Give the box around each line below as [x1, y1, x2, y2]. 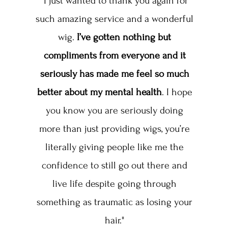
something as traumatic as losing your [37, 196, 193, 208]
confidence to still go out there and [42, 160, 188, 172]
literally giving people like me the [45, 141, 184, 153]
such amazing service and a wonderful [36, 13, 194, 25]
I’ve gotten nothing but [77, 32, 172, 43]
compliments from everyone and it [43, 50, 186, 62]
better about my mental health [37, 87, 162, 98]
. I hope [161, 87, 192, 98]
